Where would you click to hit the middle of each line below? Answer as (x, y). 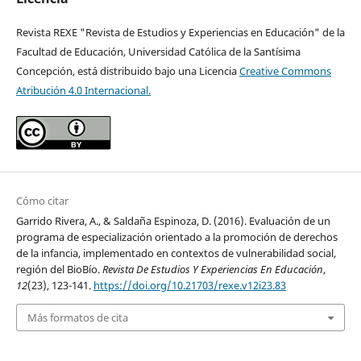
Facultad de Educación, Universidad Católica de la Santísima (158, 51)
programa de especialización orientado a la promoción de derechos (176, 237)
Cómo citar (42, 200)
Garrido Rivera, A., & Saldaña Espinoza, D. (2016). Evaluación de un (173, 220)
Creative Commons (285, 71)
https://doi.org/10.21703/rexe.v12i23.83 (189, 285)
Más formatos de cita (77, 317)
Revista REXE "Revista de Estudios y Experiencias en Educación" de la (180, 32)
